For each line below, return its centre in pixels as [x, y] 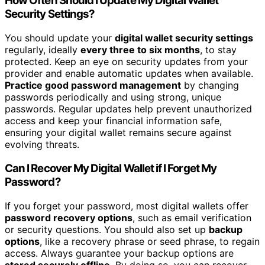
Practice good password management [93, 85]
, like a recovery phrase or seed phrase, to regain [150, 241]
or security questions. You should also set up [107, 229]
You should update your [60, 38]
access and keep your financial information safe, [113, 121]
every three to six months [140, 50]
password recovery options [69, 217]
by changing [210, 85]
